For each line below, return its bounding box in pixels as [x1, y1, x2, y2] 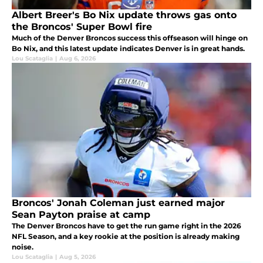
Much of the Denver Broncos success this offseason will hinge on [12, 33, 248, 43]
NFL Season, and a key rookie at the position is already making [12, 232, 240, 241]
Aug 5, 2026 [59, 253, 96, 261]
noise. [12, 242, 33, 252]
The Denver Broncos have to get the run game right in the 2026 [12, 221, 241, 231]
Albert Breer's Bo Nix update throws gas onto [12, 9, 237, 21]
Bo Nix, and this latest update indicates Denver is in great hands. [12, 44, 245, 53]
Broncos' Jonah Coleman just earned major [12, 197, 225, 209]
